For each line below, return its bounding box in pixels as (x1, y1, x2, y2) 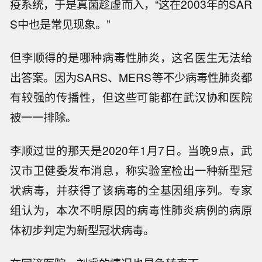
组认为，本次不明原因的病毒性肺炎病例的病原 (10, 201, 252, 218)
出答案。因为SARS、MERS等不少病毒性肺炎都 (10, 69, 252, 86)
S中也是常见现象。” (10, 16, 111, 33)
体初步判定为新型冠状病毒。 (10, 221, 155, 238)
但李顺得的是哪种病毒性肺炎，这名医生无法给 (10, 49, 252, 66)
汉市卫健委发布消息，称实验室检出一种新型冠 (10, 161, 252, 178)
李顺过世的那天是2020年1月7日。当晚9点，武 (10, 142, 252, 158)
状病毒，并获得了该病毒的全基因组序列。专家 (10, 181, 252, 198)
